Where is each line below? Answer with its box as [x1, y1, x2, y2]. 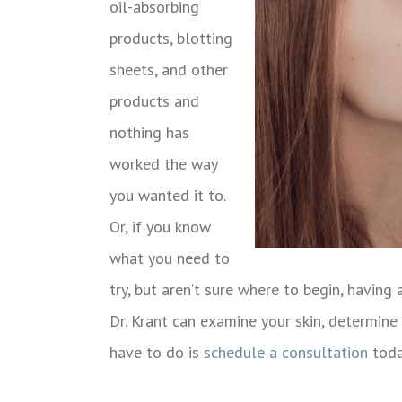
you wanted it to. [109, 184, 225, 205]
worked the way [109, 153, 217, 174]
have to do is [109, 341, 204, 363]
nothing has [109, 121, 189, 143]
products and [109, 90, 199, 111]
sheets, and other [109, 58, 228, 80]
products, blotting [109, 27, 232, 48]
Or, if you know [109, 215, 211, 237]
